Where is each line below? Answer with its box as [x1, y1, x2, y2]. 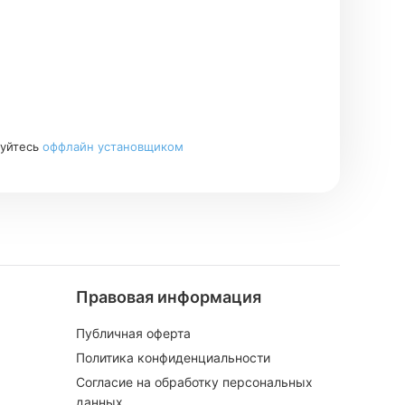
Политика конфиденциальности [75, 350, 270, 366]
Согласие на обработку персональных [75, 374, 313, 391]
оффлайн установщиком [42, 139, 184, 155]
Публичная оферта [75, 325, 191, 342]
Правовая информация [75, 287, 261, 307]
